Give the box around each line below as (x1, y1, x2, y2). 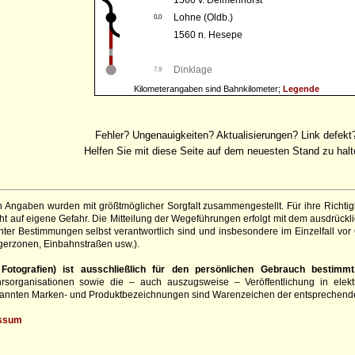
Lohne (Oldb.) (174, 12, 233, 23)
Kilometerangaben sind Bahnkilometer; (133, 84, 283, 94)
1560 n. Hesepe (174, 29, 242, 40)
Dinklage (174, 64, 212, 75)
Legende (282, 84, 319, 94)
